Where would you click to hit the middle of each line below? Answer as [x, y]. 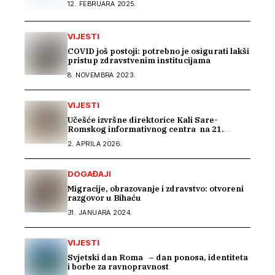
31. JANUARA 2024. [100, 213]
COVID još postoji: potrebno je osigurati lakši [158, 52]
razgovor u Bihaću [104, 198]
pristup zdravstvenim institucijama [139, 61]
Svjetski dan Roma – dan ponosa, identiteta [158, 258]
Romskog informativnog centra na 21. [146, 130]
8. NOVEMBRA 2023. [102, 75]
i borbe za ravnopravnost [118, 267]
